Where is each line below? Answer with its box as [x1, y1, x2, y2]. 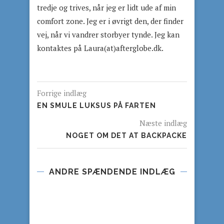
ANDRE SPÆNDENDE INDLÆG [48, 167, 175, 176]
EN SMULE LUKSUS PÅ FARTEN [37, 101, 156, 109]
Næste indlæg [139, 118, 187, 128]
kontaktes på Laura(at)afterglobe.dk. [37, 43, 163, 53]
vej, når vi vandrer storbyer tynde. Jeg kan [37, 29, 179, 39]
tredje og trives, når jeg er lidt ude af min [37, 2, 176, 12]
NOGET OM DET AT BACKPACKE [66, 131, 187, 139]
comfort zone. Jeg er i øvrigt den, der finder [37, 16, 183, 26]
